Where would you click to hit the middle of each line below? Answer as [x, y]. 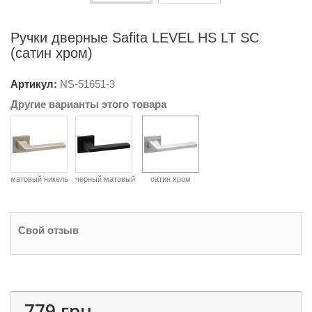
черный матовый [105, 179]
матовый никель [39, 179]
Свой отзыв [48, 230]
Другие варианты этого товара [88, 104]
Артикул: [34, 84]
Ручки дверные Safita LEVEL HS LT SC [135, 38]
